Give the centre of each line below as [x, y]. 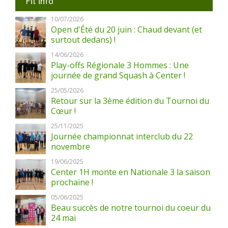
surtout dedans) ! [83, 40]
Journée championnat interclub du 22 [122, 136]
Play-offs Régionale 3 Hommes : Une [120, 65]
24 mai [63, 218]
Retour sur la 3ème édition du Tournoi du [130, 101]
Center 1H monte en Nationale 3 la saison [131, 172]
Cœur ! [63, 111]
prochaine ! [72, 182]
